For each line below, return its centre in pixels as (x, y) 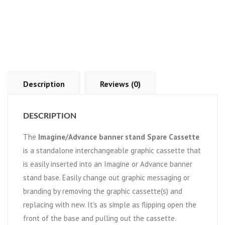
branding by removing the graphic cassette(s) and (103, 191)
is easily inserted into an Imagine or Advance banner (108, 164)
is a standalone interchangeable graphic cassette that (112, 151)
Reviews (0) (120, 84)
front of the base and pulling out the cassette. (100, 218)
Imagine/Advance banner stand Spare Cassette (119, 137)
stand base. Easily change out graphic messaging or (106, 178)
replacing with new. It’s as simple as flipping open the (110, 205)
